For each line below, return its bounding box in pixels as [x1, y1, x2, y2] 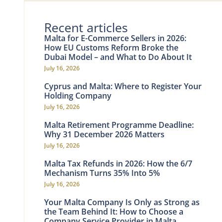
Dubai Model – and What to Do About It [44, 52, 192, 62]
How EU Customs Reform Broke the [44, 42, 178, 53]
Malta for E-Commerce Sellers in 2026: [44, 33, 186, 44]
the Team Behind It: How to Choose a [44, 206, 183, 217]
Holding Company [44, 90, 111, 101]
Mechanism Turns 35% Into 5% [44, 167, 160, 178]
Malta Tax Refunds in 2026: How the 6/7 [44, 158, 192, 169]
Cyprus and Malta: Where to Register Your [44, 81, 202, 92]
